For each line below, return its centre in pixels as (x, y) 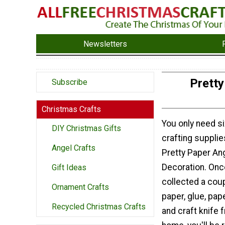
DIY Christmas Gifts (86, 129)
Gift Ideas (69, 168)
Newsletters (105, 44)
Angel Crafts (74, 148)
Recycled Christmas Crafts (99, 207)
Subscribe (70, 82)
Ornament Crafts (80, 187)
